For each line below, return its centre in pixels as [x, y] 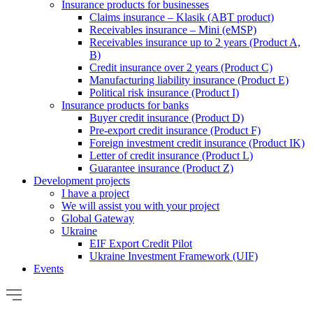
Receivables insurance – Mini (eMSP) [173, 30]
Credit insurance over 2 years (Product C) [181, 67]
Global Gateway [98, 218]
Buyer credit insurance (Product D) [167, 118]
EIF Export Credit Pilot [141, 243]
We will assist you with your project [140, 206]
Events [49, 269]
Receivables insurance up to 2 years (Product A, [195, 42]
